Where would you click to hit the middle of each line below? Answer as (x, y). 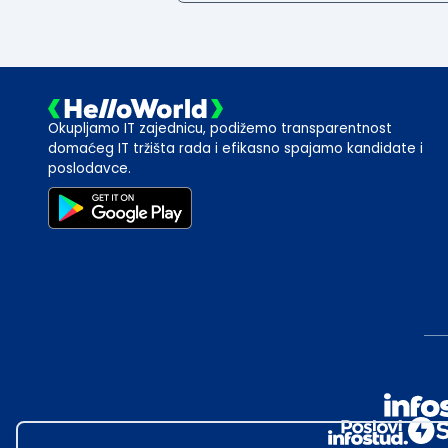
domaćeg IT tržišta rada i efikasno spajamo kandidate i (235, 148)
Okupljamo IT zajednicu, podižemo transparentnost (220, 128)
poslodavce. (89, 168)
